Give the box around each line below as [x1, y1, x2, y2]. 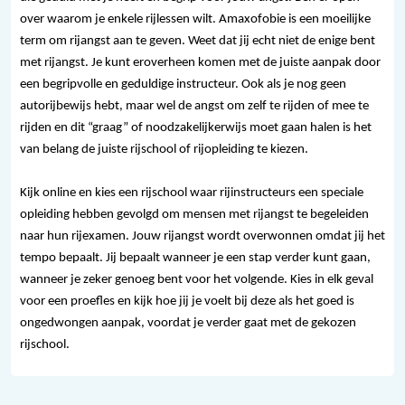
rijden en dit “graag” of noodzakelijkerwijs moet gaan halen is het [20, 121, 372, 136]
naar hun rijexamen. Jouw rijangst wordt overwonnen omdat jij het [20, 230, 385, 244]
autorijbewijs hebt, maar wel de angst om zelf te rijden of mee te [20, 99, 369, 114]
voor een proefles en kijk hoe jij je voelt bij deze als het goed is [20, 295, 354, 309]
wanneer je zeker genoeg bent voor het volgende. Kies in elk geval [20, 273, 373, 287]
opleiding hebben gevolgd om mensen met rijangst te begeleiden [20, 208, 369, 222]
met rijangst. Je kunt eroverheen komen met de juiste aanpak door [20, 56, 381, 71]
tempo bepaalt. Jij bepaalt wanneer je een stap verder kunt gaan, [20, 251, 371, 266]
